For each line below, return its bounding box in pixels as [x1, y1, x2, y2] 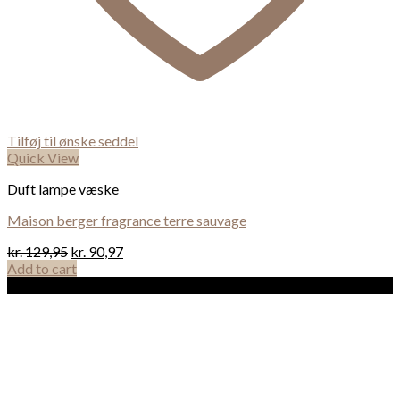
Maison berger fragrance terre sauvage [7, 211, 246, 229]
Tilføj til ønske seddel [7, 131, 138, 149]
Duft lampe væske [7, 179, 119, 197]
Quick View [7, 148, 79, 166]
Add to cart [7, 259, 77, 277]
